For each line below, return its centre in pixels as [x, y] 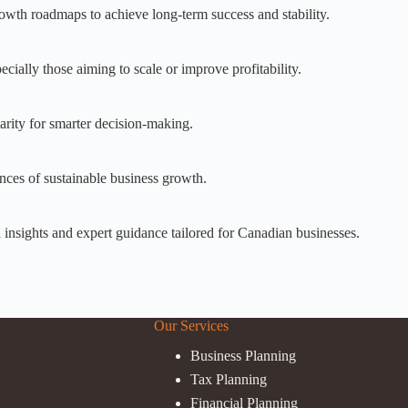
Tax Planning [229, 380]
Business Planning [244, 356]
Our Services [192, 326]
